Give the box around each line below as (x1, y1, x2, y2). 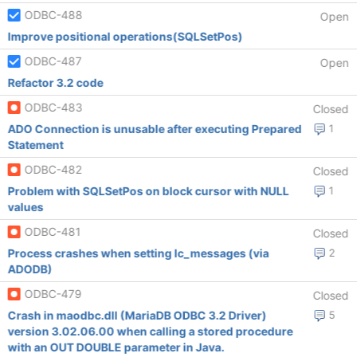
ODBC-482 (24, 163, 82, 176)
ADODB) (7, 262, 53, 276)
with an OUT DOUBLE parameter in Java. (7, 340, 225, 354)
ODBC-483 (24, 100, 83, 114)
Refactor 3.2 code (7, 76, 104, 89)
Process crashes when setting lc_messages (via (7, 246, 269, 260)
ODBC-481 (24, 225, 81, 238)
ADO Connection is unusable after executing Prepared (7, 122, 302, 135)
